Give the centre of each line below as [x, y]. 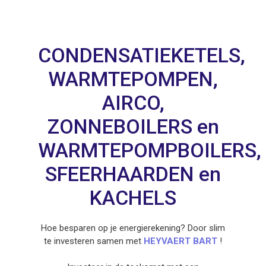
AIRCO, [133, 103]
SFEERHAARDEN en [133, 174]
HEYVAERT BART [180, 241]
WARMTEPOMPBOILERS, [150, 150]
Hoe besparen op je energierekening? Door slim [133, 228]
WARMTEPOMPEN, [133, 79]
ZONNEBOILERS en [133, 126]
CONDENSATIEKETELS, [142, 55]
